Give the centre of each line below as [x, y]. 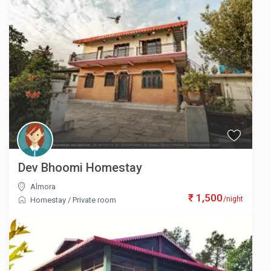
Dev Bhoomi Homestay [80, 167]
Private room [95, 200]
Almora [43, 186]
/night [232, 199]
